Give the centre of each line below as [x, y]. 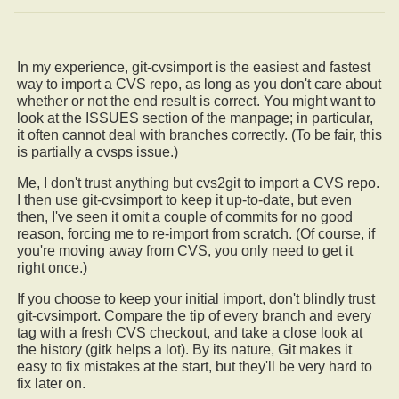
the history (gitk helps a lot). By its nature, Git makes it [184, 350]
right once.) [52, 268]
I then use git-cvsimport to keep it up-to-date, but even [184, 200]
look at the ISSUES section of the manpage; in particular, [195, 118]
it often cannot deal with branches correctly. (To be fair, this [199, 135]
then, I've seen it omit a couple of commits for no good [185, 217]
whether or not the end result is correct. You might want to [196, 102]
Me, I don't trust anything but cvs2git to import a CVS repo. [198, 183]
